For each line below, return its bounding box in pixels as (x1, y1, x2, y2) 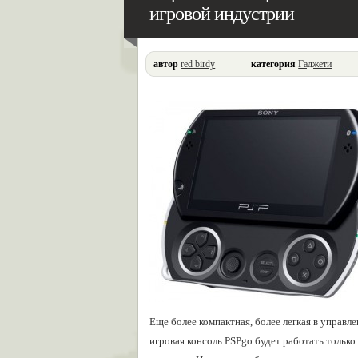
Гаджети (298, 58, 332, 70)
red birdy (181, 58, 216, 70)
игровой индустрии (149, 3, 294, 24)
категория (251, 58, 296, 70)
